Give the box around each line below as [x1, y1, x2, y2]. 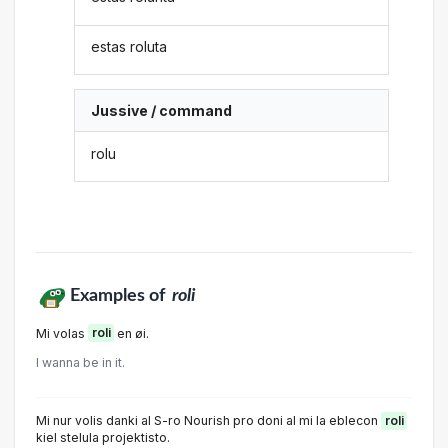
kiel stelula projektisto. [36, 430, 170, 446]
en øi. [114, 325, 149, 341]
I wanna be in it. [36, 355, 125, 370]
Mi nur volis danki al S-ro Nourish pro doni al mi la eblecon [36, 413, 381, 429]
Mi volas [36, 325, 88, 341]
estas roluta [91, 37, 168, 55]
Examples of [69, 286, 169, 304]
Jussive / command [91, 102, 233, 120]
